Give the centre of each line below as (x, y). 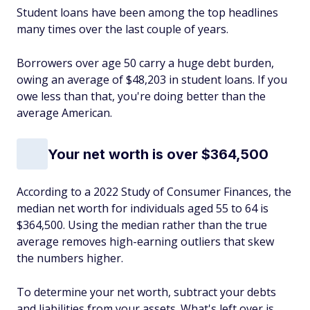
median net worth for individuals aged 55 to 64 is (143, 208)
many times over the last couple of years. (122, 29)
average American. (64, 113)
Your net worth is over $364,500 (158, 154)
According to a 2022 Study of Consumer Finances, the (154, 192)
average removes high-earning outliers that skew (145, 241)
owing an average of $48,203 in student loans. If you (152, 80)
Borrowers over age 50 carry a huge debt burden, (145, 63)
